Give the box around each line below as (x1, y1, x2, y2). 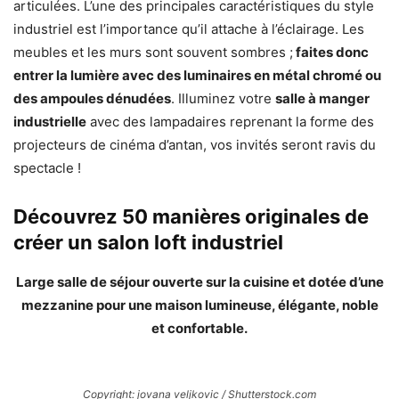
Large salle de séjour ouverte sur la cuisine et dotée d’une (15, 273, 384, 291)
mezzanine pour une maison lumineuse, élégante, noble (20, 297, 379, 314)
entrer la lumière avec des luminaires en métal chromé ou (13, 67, 381, 85)
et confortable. (151, 320, 248, 338)
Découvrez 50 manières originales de (13, 205, 369, 229)
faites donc (293, 44, 369, 61)
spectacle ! (13, 159, 81, 177)
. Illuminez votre (171, 90, 275, 108)
